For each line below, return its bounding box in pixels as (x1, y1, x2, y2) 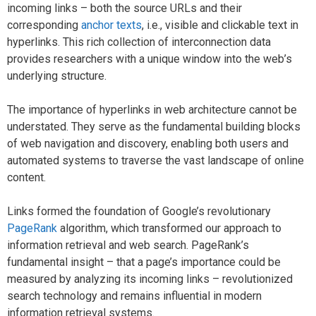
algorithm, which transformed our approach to (57, 221, 281, 235)
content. (7, 170, 46, 184)
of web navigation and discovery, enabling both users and (7, 136, 288, 150)
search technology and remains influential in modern (7, 288, 262, 303)
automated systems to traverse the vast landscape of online (7, 153, 304, 167)
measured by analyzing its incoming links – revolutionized (7, 272, 293, 286)
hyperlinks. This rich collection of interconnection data (7, 35, 271, 49)
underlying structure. (7, 68, 107, 83)
